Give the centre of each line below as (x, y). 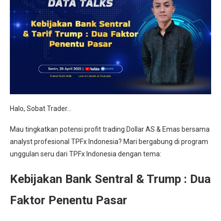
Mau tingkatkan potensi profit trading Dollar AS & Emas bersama (110, 129)
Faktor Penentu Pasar (69, 200)
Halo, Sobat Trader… (41, 108)
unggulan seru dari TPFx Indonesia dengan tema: (86, 154)
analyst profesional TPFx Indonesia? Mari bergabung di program (109, 141)
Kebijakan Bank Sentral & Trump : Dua (110, 179)
